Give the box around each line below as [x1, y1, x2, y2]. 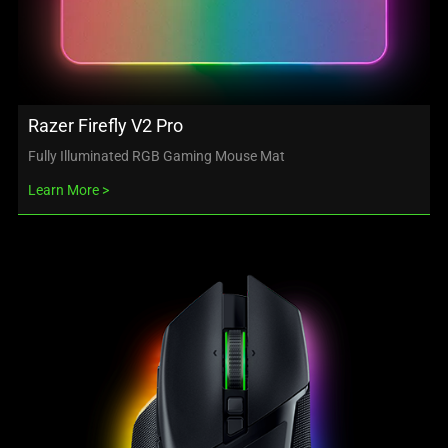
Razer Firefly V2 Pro [28, 114, 183, 136]
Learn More [28, 181, 99, 198]
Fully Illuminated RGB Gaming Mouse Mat [28, 147, 285, 164]
